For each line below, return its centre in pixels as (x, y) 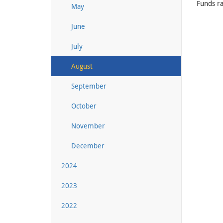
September (89, 86)
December (88, 145)
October (84, 106)
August (82, 66)
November (88, 125)
